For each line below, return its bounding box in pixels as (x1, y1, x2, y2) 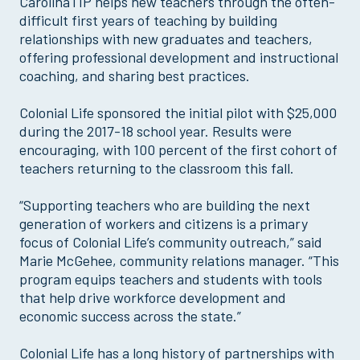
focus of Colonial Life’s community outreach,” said (19, 232, 322, 251)
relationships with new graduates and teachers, (19, 29, 313, 47)
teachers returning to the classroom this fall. (19, 158, 294, 177)
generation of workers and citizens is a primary (19, 214, 308, 232)
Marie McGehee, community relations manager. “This (19, 251, 339, 269)
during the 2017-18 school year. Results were (19, 121, 292, 140)
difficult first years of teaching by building (19, 10, 277, 29)
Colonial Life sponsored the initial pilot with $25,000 (19, 103, 337, 121)
